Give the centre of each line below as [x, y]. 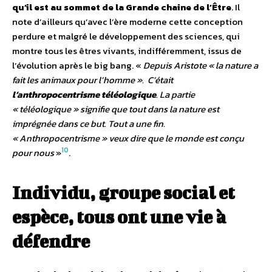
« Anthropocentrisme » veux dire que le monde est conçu [128, 138]
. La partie [175, 94]
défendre [51, 241]
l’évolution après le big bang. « [78, 65]
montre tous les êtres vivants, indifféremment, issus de [127, 50]
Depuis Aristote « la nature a [201, 65]
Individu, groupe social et [124, 192]
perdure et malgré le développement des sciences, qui [126, 36]
